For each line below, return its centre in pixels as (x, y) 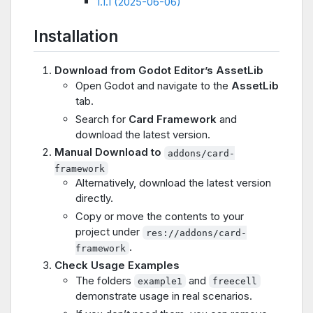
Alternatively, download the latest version (173, 183)
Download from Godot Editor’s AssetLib (159, 70)
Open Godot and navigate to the (153, 85)
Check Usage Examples (117, 265)
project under (109, 232)
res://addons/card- (197, 233)
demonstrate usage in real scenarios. (164, 296)
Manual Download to (108, 152)
